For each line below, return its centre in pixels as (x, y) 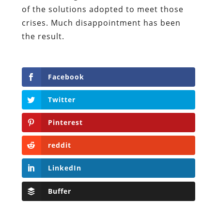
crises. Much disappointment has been (101, 23)
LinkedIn (64, 168)
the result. (43, 36)
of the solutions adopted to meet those (102, 9)
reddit (59, 145)
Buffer (59, 191)
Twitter (62, 99)
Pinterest (65, 123)
